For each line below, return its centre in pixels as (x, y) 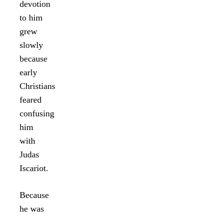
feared (31, 99)
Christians (37, 86)
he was (32, 208)
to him (31, 17)
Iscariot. (34, 168)
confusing (37, 113)
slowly (31, 45)
